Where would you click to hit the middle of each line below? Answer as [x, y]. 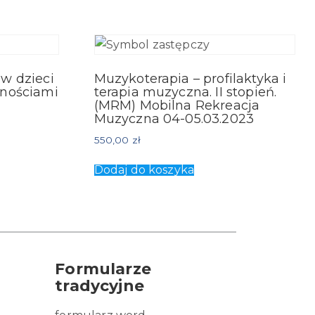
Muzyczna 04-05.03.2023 [174, 119]
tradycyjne [99, 286]
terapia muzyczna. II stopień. [185, 92]
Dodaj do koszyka [144, 170]
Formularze [103, 269]
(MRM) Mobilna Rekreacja [177, 106]
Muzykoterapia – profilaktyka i [190, 79]
